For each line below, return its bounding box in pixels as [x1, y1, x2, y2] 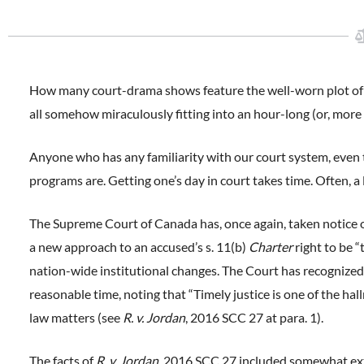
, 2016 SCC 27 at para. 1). [185, 310, 323, 325]
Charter [249, 239, 295, 254]
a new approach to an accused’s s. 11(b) [29, 239, 249, 254]
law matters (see [29, 310, 123, 325]
